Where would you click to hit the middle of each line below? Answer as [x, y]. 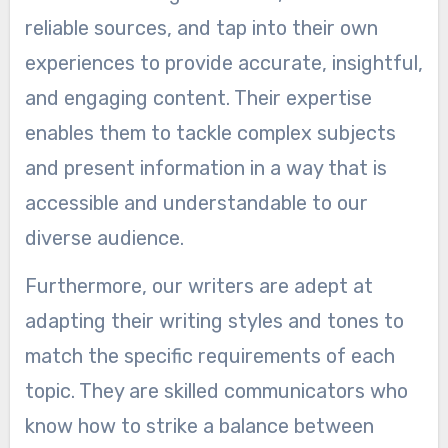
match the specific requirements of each [209, 355]
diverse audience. [104, 237]
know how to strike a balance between [199, 425]
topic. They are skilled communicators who [216, 390]
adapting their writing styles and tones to [214, 320]
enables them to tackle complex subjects [210, 132]
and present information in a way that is [205, 167]
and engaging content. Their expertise [198, 97]
